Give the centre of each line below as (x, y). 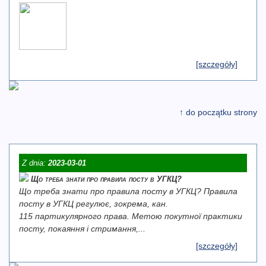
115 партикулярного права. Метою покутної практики (131, 216)
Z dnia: (35, 163)
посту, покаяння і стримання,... (82, 229)
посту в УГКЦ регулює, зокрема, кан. (94, 204)
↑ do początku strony (218, 112)
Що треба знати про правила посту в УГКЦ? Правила (128, 191)
